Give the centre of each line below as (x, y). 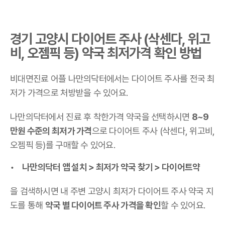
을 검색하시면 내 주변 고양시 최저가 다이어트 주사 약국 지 (112, 191)
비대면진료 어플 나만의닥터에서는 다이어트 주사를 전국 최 (113, 78)
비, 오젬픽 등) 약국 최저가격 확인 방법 (106, 53)
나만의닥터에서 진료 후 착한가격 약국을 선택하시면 (101, 117)
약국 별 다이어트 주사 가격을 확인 (103, 205)
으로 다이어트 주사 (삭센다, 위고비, (153, 131)
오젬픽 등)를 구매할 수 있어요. (64, 145)
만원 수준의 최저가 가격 (51, 131)
